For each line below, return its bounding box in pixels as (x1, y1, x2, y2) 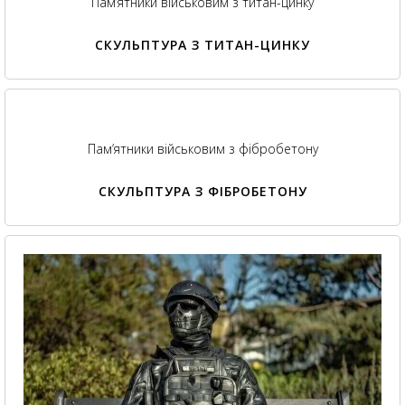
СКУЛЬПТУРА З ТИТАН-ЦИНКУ (95, 35, 310, 53)
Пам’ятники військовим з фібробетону (87, 139, 318, 157)
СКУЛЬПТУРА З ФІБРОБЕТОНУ (98, 182, 307, 200)
